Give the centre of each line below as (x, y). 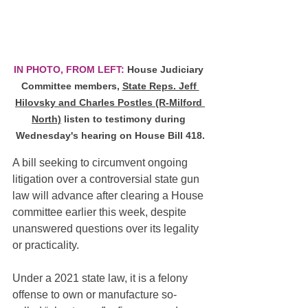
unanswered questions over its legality (107, 229)
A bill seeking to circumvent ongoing (101, 163)
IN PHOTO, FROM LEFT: (69, 70)
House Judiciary (165, 70)
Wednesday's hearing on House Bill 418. (110, 136)
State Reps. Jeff (161, 86)
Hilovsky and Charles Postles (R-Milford (110, 103)
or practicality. (46, 245)
